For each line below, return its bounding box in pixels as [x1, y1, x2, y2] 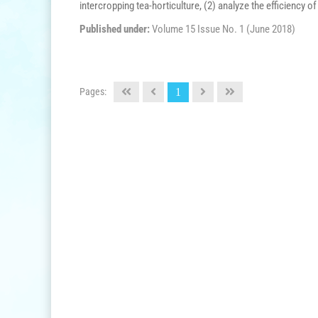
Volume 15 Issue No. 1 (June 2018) [152, 23, 295, 35]
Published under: [79, 23, 152, 35]
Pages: [79, 85, 106, 97]
